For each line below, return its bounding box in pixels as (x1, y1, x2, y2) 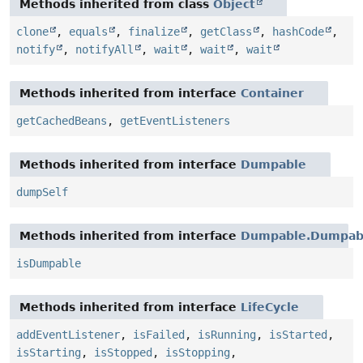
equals (69, 25, 108, 39)
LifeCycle (241, 301, 299, 314)
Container (241, 87, 304, 100)
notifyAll (75, 43, 134, 57)
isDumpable (16, 257, 81, 271)
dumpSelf (16, 186, 68, 199)
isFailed (133, 328, 185, 342)
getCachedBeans (16, 114, 107, 128)
